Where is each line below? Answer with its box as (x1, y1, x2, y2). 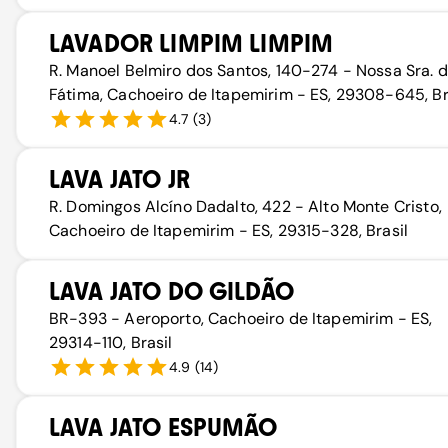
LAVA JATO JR (49, 165, 190, 194)
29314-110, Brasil (49, 332, 173, 353)
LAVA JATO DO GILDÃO (49, 277, 294, 306)
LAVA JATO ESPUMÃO (49, 413, 278, 442)
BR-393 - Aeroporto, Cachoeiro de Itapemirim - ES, (49, 308, 433, 329)
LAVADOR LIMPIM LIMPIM (49, 29, 334, 58)
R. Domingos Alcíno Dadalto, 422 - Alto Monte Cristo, (49, 196, 442, 217)
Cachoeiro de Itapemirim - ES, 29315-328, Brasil (49, 220, 409, 241)
